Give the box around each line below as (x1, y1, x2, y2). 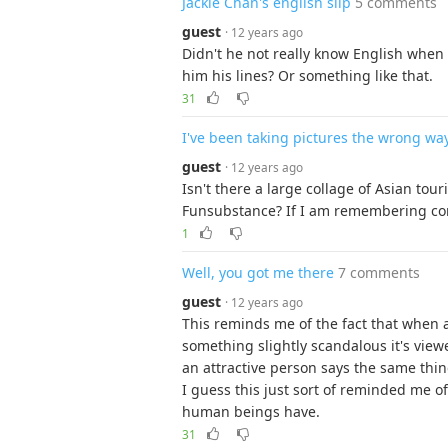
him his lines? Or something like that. (182, 66, 433, 85)
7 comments (338, 263, 420, 282)
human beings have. (182, 402, 320, 421)
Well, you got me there (182, 263, 334, 282)
